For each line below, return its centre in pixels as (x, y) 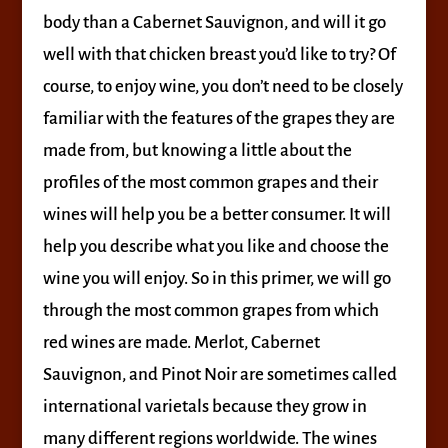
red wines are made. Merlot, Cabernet (181, 342)
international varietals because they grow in (204, 406)
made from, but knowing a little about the (197, 150)
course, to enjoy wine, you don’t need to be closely (222, 86)
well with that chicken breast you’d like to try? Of (219, 54)
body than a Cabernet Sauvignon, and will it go (214, 22)
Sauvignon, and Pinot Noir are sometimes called (219, 374)
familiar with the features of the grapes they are (218, 118)
